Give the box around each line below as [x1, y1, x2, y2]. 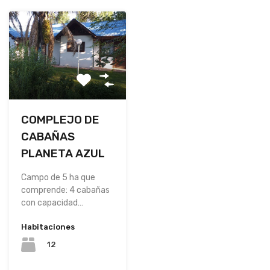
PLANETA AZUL [21, 146, 105, 160]
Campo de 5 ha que [21, 172, 95, 183]
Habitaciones [21, 222, 75, 231]
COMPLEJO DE [21, 112, 99, 127]
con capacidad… [21, 197, 83, 208]
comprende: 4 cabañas [21, 184, 110, 195]
